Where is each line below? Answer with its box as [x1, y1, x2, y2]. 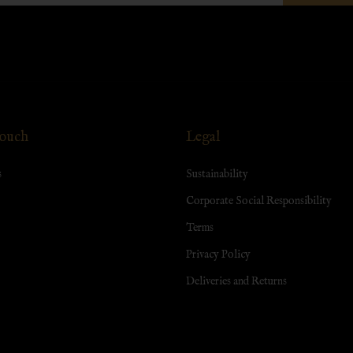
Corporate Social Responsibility [186, 194, 332, 209]
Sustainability [186, 167, 248, 182]
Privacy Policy [186, 247, 251, 262]
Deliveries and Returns [186, 274, 287, 289]
